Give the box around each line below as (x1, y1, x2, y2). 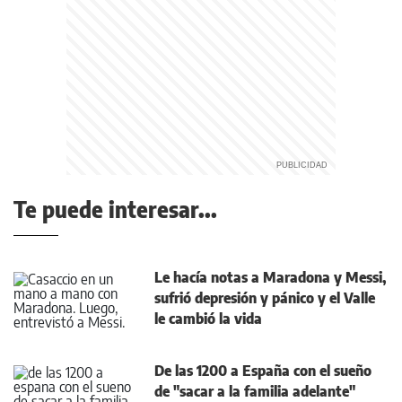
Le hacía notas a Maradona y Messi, (154, 268, 386, 287)
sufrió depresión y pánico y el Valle (154, 289, 375, 308)
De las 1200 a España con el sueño (154, 362, 371, 380)
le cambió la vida (154, 310, 262, 328)
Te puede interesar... (13, 196, 217, 223)
